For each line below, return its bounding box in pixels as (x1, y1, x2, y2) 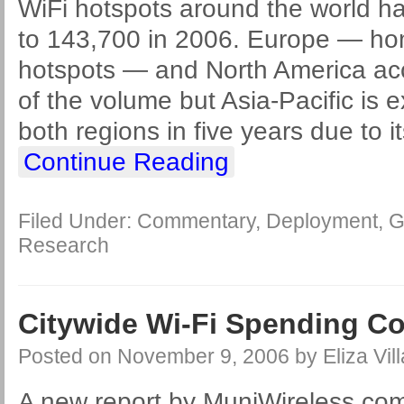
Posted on (18, 344, 117, 368)
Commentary (137, 209, 255, 233)
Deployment (266, 209, 378, 233)
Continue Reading (23, 148, 229, 176)
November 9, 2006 (117, 344, 289, 368)
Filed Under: (18, 209, 137, 233)
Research (18, 234, 109, 257)
